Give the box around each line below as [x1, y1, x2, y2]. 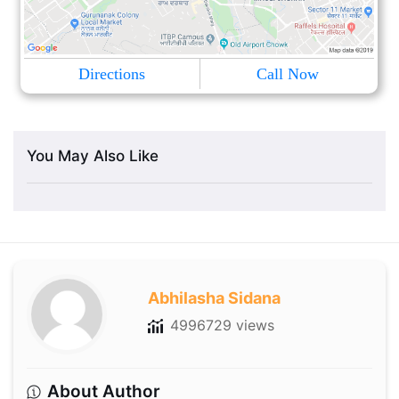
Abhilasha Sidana [147, 288, 281, 307]
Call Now [256, 64, 319, 83]
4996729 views [169, 315, 274, 334]
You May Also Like [27, 146, 159, 165]
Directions [78, 64, 146, 83]
